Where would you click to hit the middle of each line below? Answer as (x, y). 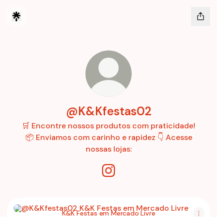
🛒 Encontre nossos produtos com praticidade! (108, 126)
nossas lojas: (108, 149)
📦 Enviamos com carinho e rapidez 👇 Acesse (108, 137)
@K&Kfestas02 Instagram (156, 181)
